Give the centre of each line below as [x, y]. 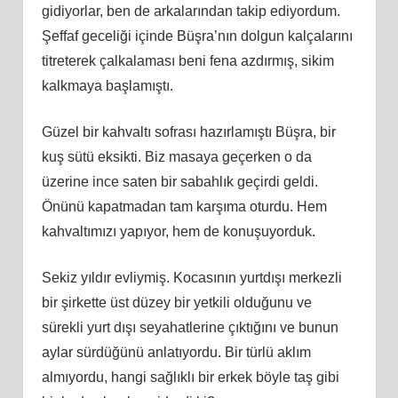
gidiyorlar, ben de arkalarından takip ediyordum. [191, 11]
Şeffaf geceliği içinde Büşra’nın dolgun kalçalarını [197, 36]
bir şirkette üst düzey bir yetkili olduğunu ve [176, 302]
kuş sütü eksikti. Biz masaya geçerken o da [176, 156]
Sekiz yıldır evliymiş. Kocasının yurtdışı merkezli [191, 277]
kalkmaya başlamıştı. [107, 85]
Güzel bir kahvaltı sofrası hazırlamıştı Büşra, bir [188, 131]
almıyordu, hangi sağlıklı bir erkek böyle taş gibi [190, 377]
